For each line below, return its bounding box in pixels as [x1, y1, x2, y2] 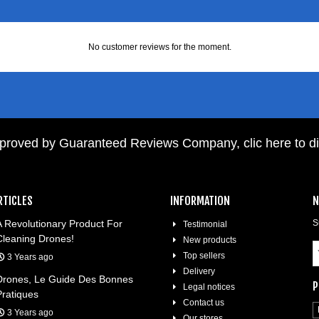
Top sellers [183, 251, 225, 261]
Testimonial [183, 219, 227, 229]
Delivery [183, 266, 215, 276]
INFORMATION [170, 194, 230, 208]
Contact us [183, 298, 224, 308]
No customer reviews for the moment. [88, 42, 231, 52]
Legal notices [183, 282, 235, 292]
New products [183, 235, 236, 245]
